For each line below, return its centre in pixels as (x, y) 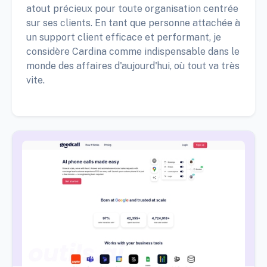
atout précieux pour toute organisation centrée (132, 9)
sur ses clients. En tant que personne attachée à (133, 23)
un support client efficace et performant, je (124, 38)
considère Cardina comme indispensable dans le (133, 52)
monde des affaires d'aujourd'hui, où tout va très (133, 66)
